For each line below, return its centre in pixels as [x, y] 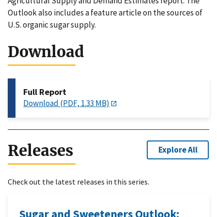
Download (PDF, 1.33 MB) [66, 103]
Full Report [45, 92]
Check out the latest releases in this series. [78, 182]
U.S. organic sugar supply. [52, 25]
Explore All [178, 149]
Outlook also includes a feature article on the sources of [105, 13]
